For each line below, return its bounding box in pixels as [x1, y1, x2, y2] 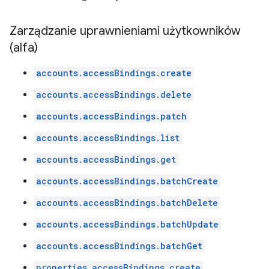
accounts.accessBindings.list [36, 132, 180, 144]
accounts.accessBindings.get [36, 154, 176, 165]
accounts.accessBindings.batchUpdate [36, 219, 219, 230]
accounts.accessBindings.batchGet [36, 240, 202, 252]
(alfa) [10, 40, 38, 55]
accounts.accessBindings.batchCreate [36, 175, 218, 187]
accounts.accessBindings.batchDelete [36, 197, 218, 208]
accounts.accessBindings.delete [36, 89, 192, 100]
